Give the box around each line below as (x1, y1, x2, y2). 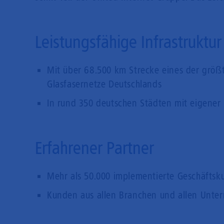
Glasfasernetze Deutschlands (47, 78, 162, 90)
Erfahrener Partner (35, 137, 154, 159)
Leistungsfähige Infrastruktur (35, 31, 221, 53)
